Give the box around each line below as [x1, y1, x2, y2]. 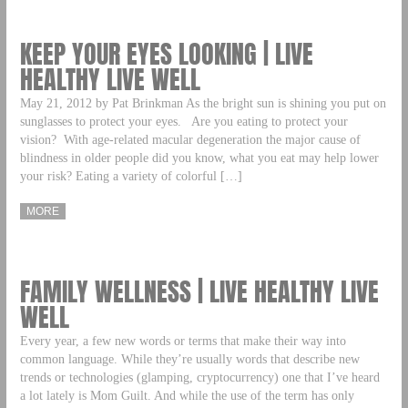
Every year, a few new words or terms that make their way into [19, 333, 346, 349]
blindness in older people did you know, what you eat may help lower [19, 150, 379, 166]
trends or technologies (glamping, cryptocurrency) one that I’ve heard [19, 370, 380, 385]
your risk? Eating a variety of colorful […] [19, 168, 242, 184]
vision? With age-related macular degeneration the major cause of [19, 132, 361, 148]
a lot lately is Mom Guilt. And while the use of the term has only [19, 388, 354, 403]
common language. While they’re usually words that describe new [19, 352, 360, 367]
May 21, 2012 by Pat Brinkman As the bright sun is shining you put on [19, 96, 386, 111]
